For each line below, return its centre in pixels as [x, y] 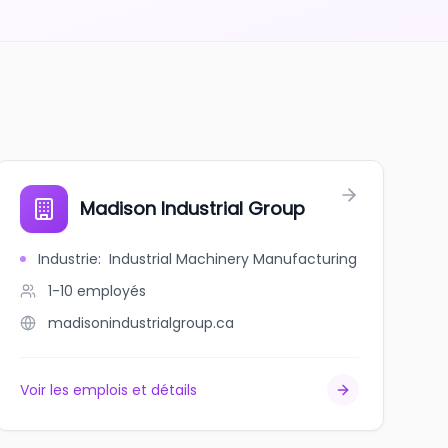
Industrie [67, 259]
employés [111, 291]
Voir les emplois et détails [108, 390]
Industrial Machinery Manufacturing [232, 259]
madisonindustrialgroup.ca [140, 323]
